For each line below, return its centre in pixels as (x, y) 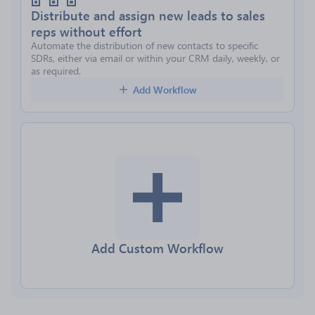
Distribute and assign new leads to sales (148, 15)
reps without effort (86, 31)
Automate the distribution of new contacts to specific (144, 45)
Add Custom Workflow (157, 248)
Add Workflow (165, 90)
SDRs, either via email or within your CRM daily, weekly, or (155, 58)
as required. (56, 71)
